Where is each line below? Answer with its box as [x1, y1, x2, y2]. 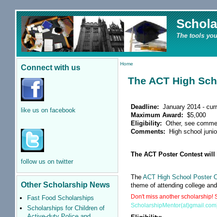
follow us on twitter [20, 157, 73, 165]
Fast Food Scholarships [27, 194, 94, 202]
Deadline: [131, 103, 161, 110]
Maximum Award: [131, 111, 186, 119]
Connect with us [20, 63, 80, 72]
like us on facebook [20, 107, 76, 114]
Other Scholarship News [20, 180, 110, 189]
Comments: [131, 127, 168, 135]
